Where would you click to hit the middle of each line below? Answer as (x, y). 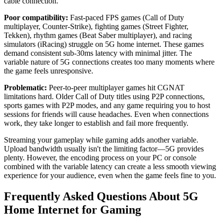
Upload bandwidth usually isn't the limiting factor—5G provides (104, 149)
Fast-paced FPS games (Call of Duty (126, 18)
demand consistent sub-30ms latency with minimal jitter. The (98, 53)
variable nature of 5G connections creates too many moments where (109, 62)
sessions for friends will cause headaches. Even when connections (106, 114)
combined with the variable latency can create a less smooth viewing (110, 167)
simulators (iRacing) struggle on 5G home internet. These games (104, 44)
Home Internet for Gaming (73, 210)
